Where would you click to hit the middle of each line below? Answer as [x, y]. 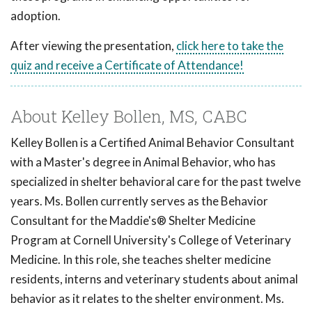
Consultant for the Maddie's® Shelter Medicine [133, 221]
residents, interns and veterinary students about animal [154, 279]
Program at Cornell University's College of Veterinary [151, 240]
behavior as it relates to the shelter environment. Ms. [147, 299]
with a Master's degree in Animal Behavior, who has [143, 162]
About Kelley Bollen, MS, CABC [129, 117]
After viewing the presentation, [93, 46]
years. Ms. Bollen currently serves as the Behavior [139, 201]
